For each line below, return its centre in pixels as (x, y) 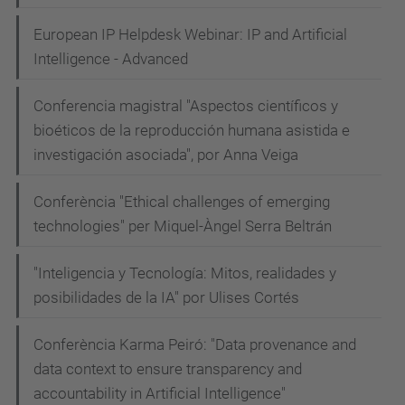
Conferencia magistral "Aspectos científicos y (186, 105)
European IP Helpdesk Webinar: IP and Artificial (190, 34)
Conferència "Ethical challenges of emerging (182, 201)
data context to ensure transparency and (168, 368)
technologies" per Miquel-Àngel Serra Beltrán (183, 226)
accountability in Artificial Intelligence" (160, 393)
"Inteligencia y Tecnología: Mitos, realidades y (185, 273)
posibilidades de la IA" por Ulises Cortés (166, 297)
